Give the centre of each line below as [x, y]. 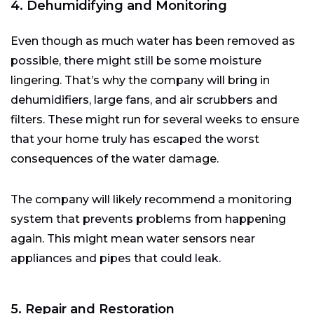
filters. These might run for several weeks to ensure [155, 119]
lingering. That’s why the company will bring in [140, 80]
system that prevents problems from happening [148, 219]
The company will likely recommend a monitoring [151, 199]
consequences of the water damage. [115, 158]
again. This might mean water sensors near [133, 238]
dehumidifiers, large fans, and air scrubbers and [144, 100]
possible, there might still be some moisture [136, 60]
